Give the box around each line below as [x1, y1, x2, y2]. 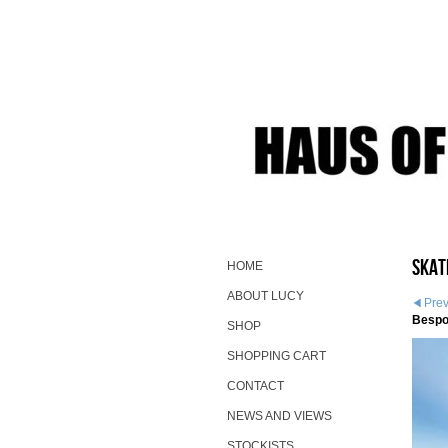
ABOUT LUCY [227, 289, 304, 304]
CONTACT [227, 379, 284, 394]
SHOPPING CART [227, 349, 326, 364]
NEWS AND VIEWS [227, 409, 332, 424]
